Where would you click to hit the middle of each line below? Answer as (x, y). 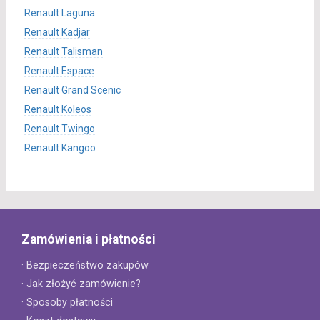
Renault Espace (59, 71)
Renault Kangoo (60, 148)
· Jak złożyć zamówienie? (81, 284)
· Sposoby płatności (67, 302)
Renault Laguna (59, 13)
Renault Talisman (63, 51)
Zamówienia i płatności (89, 239)
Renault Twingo (59, 129)
